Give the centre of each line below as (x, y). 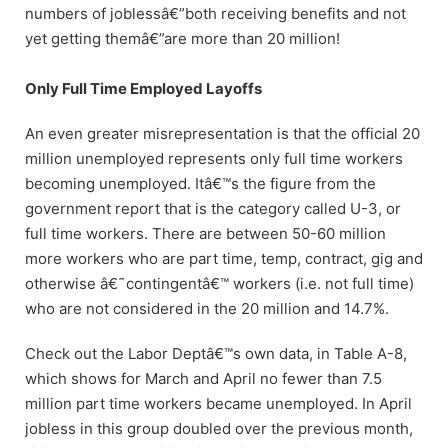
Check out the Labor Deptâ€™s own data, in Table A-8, (216, 353)
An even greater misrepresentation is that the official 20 (222, 133)
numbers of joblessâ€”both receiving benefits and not (215, 13)
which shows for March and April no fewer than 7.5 (203, 378)
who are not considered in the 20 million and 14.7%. (207, 308)
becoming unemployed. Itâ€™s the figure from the (200, 183)
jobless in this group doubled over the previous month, (219, 428)
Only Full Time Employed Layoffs (143, 88)
